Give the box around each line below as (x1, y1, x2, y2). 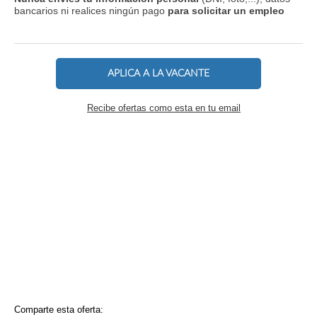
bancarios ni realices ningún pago (14, 4, 168, 16)
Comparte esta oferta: (14, 304, 103, 316)
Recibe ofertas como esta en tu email (87, 103, 241, 114)
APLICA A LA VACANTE (108, 68, 209, 79)
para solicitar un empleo (168, 4, 284, 16)
